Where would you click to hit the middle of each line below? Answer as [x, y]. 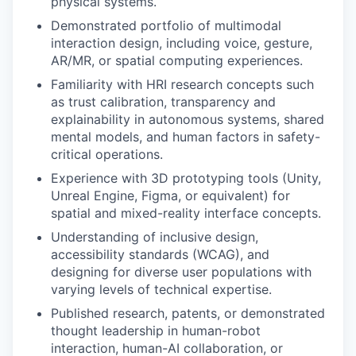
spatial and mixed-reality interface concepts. [186, 213]
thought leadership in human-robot [156, 330]
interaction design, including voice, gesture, [182, 43]
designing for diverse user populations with [181, 271]
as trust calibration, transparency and [163, 101]
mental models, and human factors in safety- [186, 136]
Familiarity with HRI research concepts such [182, 84]
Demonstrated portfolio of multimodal [166, 25]
